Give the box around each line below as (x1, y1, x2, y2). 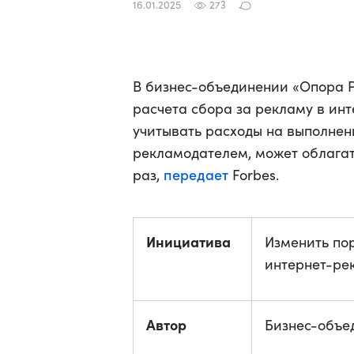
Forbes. (228, 165, 279, 184)
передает (164, 164, 228, 184)
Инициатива (146, 232, 231, 251)
